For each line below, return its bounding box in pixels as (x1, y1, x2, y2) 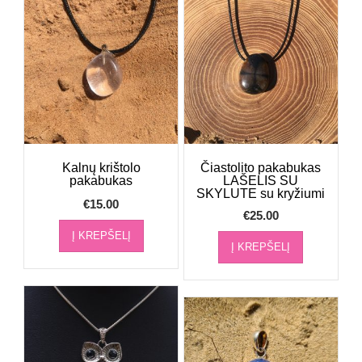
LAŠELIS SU (223, 174, 299, 188)
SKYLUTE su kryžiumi (196, 187, 326, 201)
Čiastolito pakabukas (200, 161, 322, 175)
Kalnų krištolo (61, 161, 141, 175)
